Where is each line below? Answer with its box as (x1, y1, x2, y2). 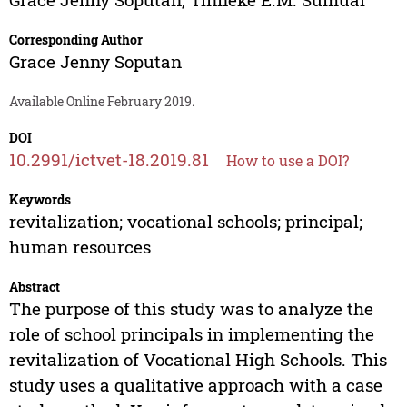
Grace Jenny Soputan (8, 50, 182, 74)
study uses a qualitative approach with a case (8, 373, 382, 397)
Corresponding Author (8, 31, 143, 49)
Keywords (8, 191, 71, 209)
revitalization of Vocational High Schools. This (8, 348, 387, 372)
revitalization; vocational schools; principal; (8, 210, 362, 233)
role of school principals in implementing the (8, 323, 374, 346)
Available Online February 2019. (8, 93, 194, 111)
